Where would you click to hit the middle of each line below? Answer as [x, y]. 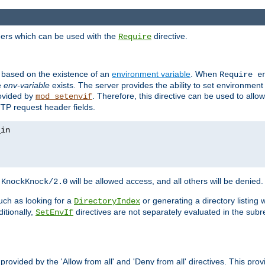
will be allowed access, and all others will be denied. [165, 181]
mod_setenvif [64, 97]
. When [205, 74]
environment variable [151, 74]
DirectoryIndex [107, 201]
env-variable [27, 85]
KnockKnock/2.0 [34, 182]
